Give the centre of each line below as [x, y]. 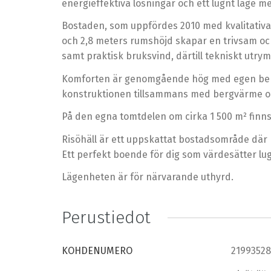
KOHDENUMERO [97, 250]
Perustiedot [106, 217]
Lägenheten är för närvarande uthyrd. [148, 177]
